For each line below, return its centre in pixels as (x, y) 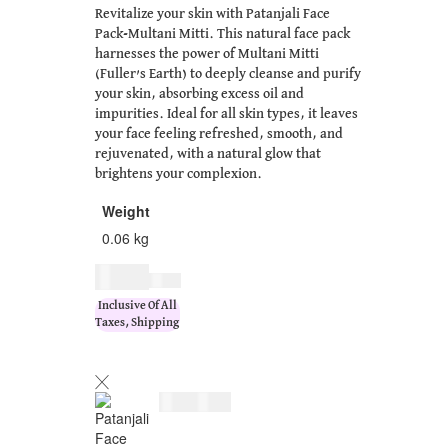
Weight (126, 211)
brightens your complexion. (178, 174)
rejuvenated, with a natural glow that (208, 154)
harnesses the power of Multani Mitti (207, 54)
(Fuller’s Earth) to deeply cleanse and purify (228, 74)
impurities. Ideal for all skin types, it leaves (226, 114)
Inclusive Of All (137, 306)
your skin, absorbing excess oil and (199, 94)
